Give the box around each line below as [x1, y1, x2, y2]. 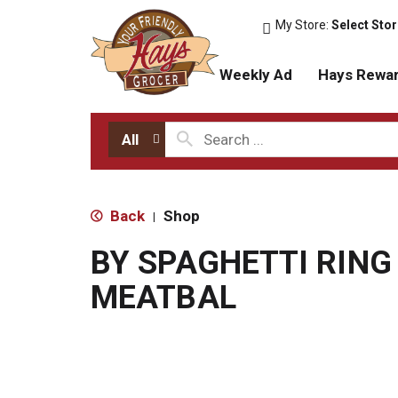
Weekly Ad [219, 65, 292, 84]
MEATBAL [91, 278, 236, 316]
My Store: [275, 18, 332, 32]
